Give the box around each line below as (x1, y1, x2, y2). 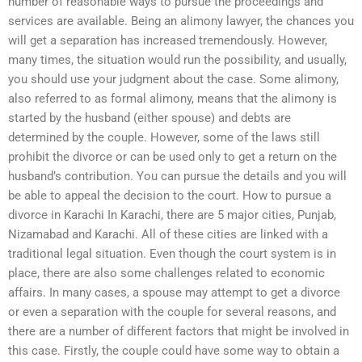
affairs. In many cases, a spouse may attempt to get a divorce (8, 284, 340, 300)
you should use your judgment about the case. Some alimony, (8, 71, 339, 86)
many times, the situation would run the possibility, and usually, (8, 52, 347, 67)
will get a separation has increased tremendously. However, (8, 32, 327, 48)
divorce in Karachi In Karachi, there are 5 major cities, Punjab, (8, 207, 336, 222)
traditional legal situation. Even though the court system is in (8, 246, 336, 261)
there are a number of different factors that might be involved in (8, 323, 349, 339)
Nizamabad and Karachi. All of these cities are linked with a (8, 226, 328, 242)
